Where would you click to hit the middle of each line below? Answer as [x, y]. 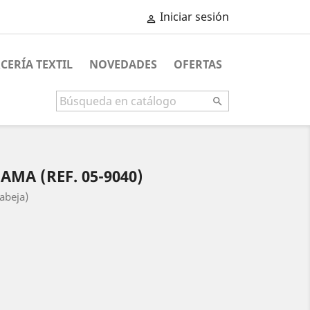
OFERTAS [198, 64]
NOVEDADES [123, 64]
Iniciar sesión [194, 17]
